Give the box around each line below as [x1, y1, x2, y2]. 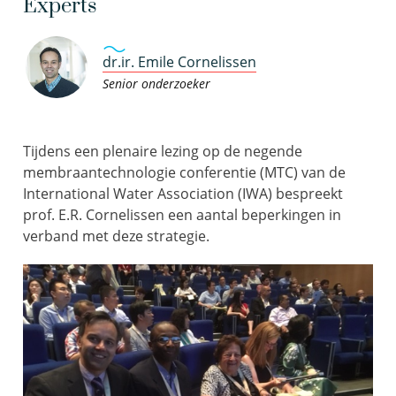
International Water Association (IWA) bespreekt [23, 184, 343, 204]
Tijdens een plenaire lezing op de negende [23, 141, 302, 162]
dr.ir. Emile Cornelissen [103, 52, 256, 72]
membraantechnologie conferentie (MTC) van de [23, 163, 346, 183]
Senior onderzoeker [103, 75, 210, 93]
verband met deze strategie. [23, 226, 209, 247]
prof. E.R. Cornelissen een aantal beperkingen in [23, 205, 341, 225]
